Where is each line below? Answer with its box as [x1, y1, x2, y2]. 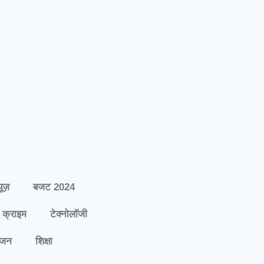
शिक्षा [35, 236, 52, 247]
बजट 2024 [32, 181, 75, 193]
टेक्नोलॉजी [50, 209, 87, 220]
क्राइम [2, 209, 27, 220]
